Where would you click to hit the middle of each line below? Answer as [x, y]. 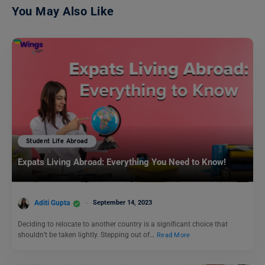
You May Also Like [63, 12]
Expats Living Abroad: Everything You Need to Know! [122, 162]
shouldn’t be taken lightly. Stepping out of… [87, 235]
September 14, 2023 [122, 203]
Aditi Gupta [52, 203]
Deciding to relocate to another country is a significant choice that [123, 224]
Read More [174, 235]
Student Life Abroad [57, 141]
